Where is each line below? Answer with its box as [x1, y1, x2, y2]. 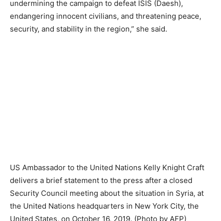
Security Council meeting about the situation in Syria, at [10, 188, 204, 198]
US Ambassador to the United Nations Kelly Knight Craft [10, 162, 204, 172]
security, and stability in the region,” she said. [10, 24, 167, 34]
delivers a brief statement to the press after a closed [10, 175, 192, 185]
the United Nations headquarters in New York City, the [10, 201, 199, 211]
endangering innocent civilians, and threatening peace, [10, 11, 201, 21]
